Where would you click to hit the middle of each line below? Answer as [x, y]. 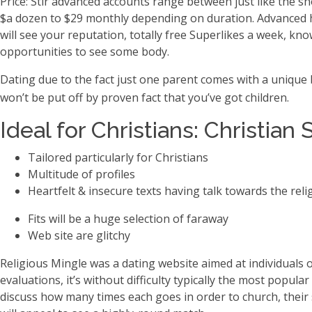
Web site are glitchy [79, 235]
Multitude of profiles [81, 174]
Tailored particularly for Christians [118, 157]
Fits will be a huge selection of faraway [128, 218]
